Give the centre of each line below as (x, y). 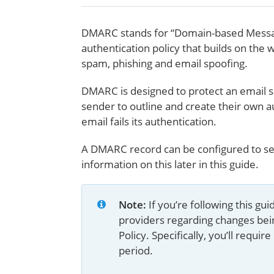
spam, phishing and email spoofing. (165, 63)
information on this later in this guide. (170, 164)
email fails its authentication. (149, 121)
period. (136, 250)
